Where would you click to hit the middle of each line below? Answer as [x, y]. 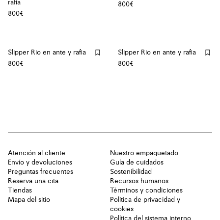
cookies [122, 209]
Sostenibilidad [131, 172]
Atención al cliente [37, 153]
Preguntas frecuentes [41, 172]
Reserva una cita [33, 181]
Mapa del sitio [29, 200]
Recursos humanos [139, 181]
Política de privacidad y [145, 200]
